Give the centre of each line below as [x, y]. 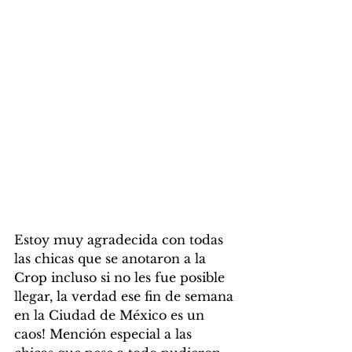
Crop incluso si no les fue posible [121, 278]
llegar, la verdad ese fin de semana [126, 297]
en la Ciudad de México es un [111, 315]
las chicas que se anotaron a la [112, 259]
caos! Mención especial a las [105, 334]
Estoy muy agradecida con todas [121, 240]
